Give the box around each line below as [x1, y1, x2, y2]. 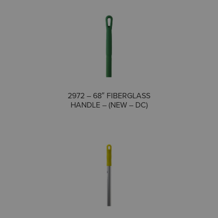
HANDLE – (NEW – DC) [70, 99, 148, 110]
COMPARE [113, 90, 146, 100]
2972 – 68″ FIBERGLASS [68, 90, 150, 101]
